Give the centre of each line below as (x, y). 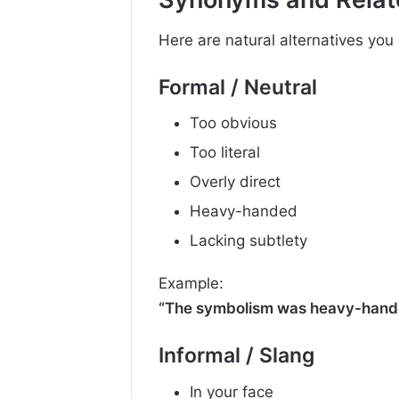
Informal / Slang (236, 356)
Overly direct (235, 182)
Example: (191, 284)
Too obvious (233, 123)
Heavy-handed (244, 212)
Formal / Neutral (238, 87)
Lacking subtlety (248, 241)
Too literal (225, 153)
